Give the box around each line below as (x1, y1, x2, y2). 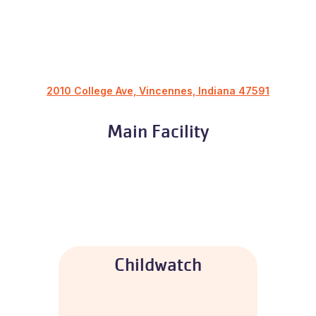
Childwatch (114, 253, 202, 276)
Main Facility (107, 120, 209, 143)
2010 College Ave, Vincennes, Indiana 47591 (47, 85, 269, 97)
